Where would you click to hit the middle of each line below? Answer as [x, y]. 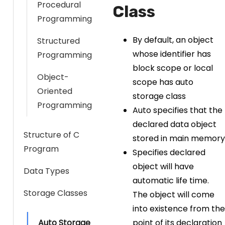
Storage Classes [55, 193]
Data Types [46, 171]
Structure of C [51, 135]
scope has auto [163, 82]
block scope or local [173, 68]
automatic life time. [171, 181]
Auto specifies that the [178, 110]
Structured [59, 41]
